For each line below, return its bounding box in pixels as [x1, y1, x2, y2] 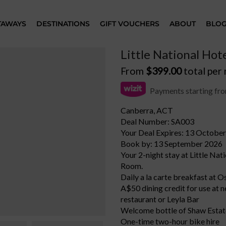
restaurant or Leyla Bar [121, 194, 199, 204]
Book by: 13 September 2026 [121, 139, 222, 148]
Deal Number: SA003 [121, 117, 194, 126]
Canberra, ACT [121, 105, 173, 115]
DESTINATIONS [36, 19, 90, 28]
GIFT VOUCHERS [100, 19, 160, 28]
